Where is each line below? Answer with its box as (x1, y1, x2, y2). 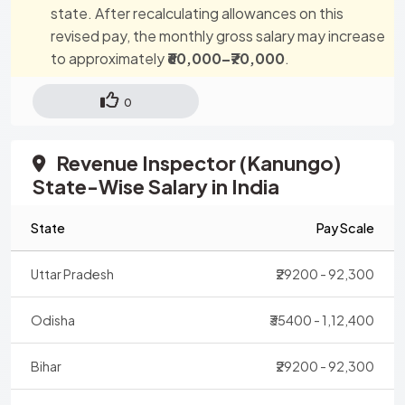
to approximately (51, 48, 167, 68)
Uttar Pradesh (31, 265, 115, 282)
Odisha (31, 311, 76, 328)
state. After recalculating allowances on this (51, 3, 344, 23)
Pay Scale (316, 219, 374, 236)
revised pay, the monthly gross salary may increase (51, 25, 385, 45)
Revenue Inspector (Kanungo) (52, 149, 341, 175)
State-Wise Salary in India (33, 173, 279, 199)
